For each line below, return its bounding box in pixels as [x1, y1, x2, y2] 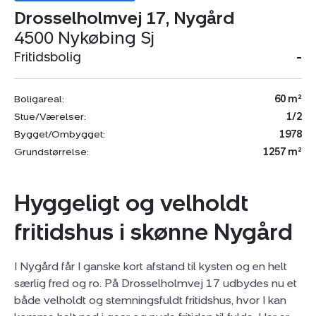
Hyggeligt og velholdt [14, 189, 248, 217]
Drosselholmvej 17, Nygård [14, 7, 234, 28]
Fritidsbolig [14, 49, 81, 65]
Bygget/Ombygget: [14, 128, 105, 140]
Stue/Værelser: [14, 110, 86, 123]
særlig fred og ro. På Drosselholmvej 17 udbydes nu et [14, 276, 297, 290]
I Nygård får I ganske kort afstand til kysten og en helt [14, 259, 287, 273]
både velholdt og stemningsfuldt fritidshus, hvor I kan [14, 293, 286, 307]
